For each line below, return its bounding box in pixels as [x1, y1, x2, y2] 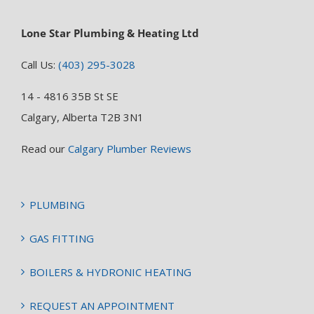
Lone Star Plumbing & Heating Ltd [21, 26, 199, 41]
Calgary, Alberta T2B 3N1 [21, 110, 144, 125]
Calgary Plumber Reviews [68, 142, 191, 156]
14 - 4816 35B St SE [21, 89, 118, 104]
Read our [21, 142, 68, 156]
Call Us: [21, 57, 58, 72]
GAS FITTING [29, 231, 94, 246]
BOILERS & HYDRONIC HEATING [29, 265, 191, 280]
